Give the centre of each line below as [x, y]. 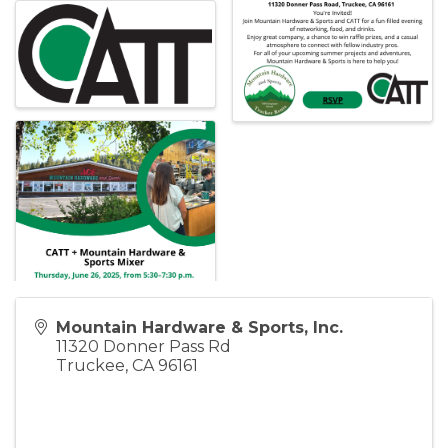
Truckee [90, 366]
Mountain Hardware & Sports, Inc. [199, 328]
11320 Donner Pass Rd [143, 347]
